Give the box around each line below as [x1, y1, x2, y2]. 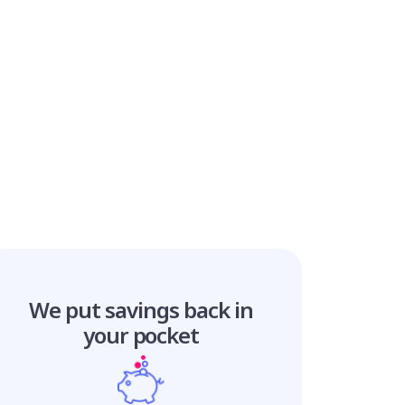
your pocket [82, 320, 200, 351]
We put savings [29, 295, 184, 325]
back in [183, 295, 253, 325]
